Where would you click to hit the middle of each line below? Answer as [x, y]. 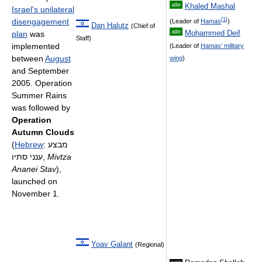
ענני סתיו [27, 157]
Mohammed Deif [213, 33]
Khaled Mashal [210, 6]
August [58, 58]
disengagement [40, 22]
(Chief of [143, 26]
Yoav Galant [112, 244]
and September [40, 71]
